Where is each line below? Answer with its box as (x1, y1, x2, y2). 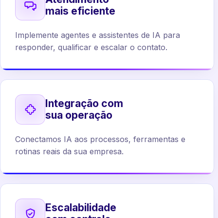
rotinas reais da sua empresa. (15, 146, 124, 156)
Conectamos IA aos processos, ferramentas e (15, 134, 185, 144)
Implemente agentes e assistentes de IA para (15, 30, 180, 40)
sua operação (45, 109, 112, 121)
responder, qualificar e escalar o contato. (15, 42, 167, 52)
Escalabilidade (45, 201, 116, 214)
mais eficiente (45, 5, 115, 17)
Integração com (45, 97, 123, 109)
